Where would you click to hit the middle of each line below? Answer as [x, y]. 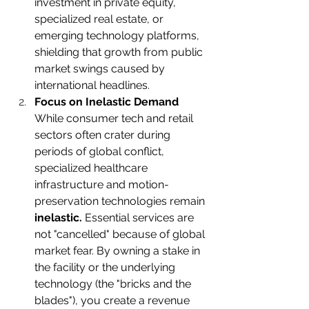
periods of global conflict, [101, 152]
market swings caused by [101, 69]
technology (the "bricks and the [114, 284]
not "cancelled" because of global [121, 235]
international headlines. [92, 86]
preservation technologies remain [121, 201]
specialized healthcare [92, 168]
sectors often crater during [104, 135]
